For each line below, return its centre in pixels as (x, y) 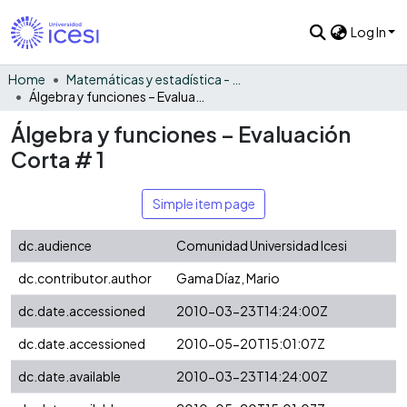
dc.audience (55, 246)
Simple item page (203, 204)
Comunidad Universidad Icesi (262, 246)
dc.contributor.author (85, 278)
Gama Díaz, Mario (228, 278)
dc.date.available (69, 377)
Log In (369, 32)
